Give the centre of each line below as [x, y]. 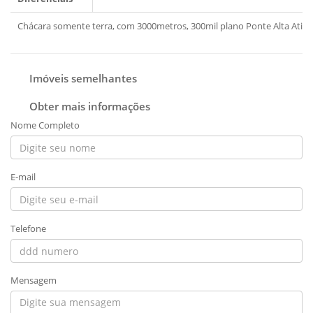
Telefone [28, 229]
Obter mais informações [87, 107]
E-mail [23, 177]
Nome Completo [45, 125]
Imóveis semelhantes [80, 79]
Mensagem [34, 281]
